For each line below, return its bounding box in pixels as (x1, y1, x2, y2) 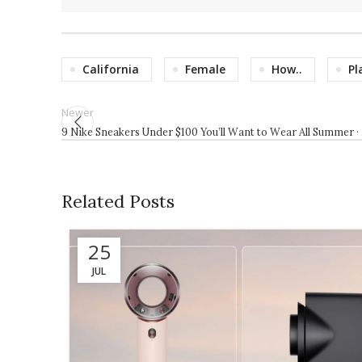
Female (185, 61, 225, 77)
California (82, 61, 139, 77)
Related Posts (61, 190, 175, 213)
